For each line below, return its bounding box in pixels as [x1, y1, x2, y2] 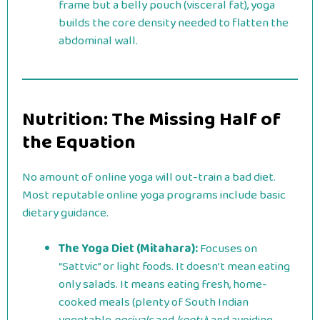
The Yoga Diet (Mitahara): [59, 239, 198, 259]
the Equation [22, 126, 136, 158]
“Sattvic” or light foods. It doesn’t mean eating [59, 257, 290, 276]
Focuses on [198, 239, 257, 259]
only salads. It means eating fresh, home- [59, 275, 267, 294]
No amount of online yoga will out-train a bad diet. [22, 167, 276, 187]
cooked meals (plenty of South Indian [59, 293, 249, 312]
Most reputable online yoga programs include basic [22, 185, 286, 205]
